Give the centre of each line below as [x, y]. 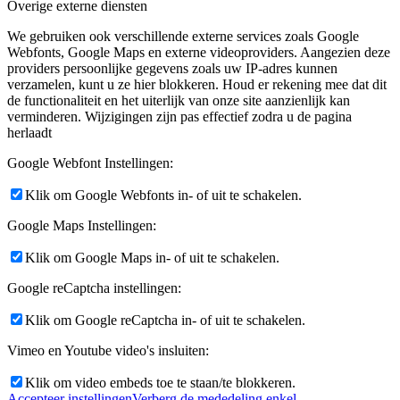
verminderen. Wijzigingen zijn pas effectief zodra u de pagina [179, 116]
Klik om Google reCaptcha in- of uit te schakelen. [165, 320]
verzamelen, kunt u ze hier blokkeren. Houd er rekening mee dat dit [197, 84]
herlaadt [29, 132]
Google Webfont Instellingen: [90, 162]
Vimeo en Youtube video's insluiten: [108, 350]
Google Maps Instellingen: [82, 225]
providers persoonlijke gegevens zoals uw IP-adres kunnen [172, 68]
